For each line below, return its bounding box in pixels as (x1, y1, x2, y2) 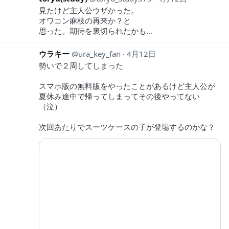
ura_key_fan (78, 48, 121, 59)
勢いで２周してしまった (39, 60, 123, 71)
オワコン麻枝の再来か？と (39, 15, 131, 26)
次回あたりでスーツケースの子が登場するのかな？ (39, 121, 215, 132)
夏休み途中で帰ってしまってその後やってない (39, 90, 200, 101)
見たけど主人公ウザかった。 (39, 5, 139, 15)
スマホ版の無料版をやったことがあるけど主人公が (39, 80, 215, 91)
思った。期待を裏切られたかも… (39, 25, 152, 36)
